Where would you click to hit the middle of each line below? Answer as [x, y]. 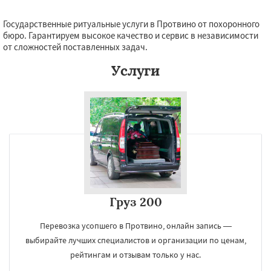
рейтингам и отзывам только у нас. [135, 255]
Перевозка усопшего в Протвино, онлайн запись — [135, 226]
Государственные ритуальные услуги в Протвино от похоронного [131, 24]
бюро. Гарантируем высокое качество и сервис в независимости [131, 35]
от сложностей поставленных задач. [75, 47]
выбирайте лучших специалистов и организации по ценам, [135, 240]
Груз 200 [135, 202]
